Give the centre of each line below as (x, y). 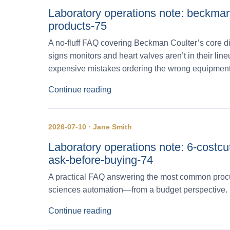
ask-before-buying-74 (101, 160)
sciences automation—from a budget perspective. (138, 189)
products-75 (78, 26)
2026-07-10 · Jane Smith (90, 127)
